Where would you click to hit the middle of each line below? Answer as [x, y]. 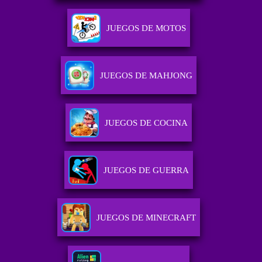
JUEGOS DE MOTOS [146, 28]
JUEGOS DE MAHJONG [146, 76]
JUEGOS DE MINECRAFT [146, 218]
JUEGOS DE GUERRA [146, 170]
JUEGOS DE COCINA [146, 123]
